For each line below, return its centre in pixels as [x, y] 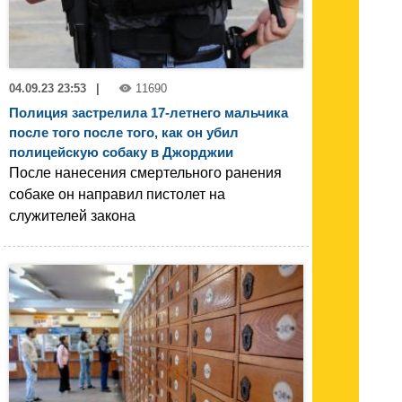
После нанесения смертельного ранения [145, 173]
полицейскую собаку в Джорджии [121, 153]
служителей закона [72, 216]
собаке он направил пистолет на [117, 195]
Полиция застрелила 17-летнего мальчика [149, 113]
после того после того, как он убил [124, 133]
